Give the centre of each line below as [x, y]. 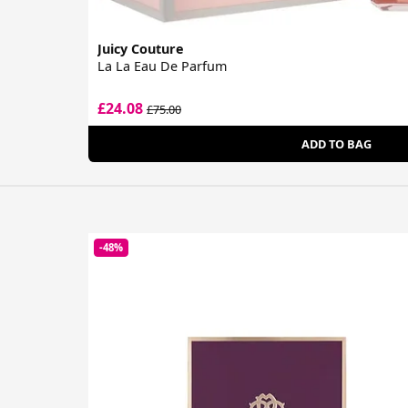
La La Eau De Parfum [162, 66]
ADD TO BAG [336, 143]
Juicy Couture [141, 49]
